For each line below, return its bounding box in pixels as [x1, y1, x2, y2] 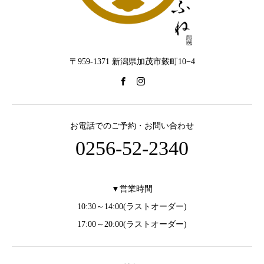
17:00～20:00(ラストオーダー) [77, 220, 187, 229]
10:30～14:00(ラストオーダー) [77, 202, 187, 212]
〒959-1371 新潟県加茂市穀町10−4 [69, 57, 195, 67]
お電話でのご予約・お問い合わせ [70, 121, 194, 131]
